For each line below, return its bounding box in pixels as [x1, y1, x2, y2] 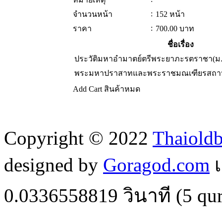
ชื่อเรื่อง [167, 40, 194, 49]
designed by [4, 154, 103, 176]
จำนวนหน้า [73, 10, 112, 19]
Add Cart [73, 85, 102, 94]
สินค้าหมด [104, 85, 140, 94]
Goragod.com [103, 154, 210, 176]
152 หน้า [156, 10, 185, 19]
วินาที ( [118, 185, 182, 207]
